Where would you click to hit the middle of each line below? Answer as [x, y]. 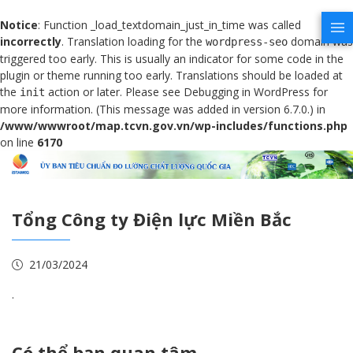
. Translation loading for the [134, 41]
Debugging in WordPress [247, 92]
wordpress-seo [247, 42]
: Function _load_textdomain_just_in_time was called [169, 25]
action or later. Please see [114, 92]
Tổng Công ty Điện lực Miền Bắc [152, 219]
